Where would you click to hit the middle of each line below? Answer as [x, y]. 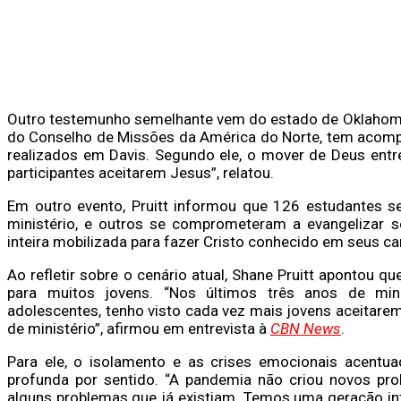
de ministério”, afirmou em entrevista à [139, 328]
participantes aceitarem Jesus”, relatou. [141, 172]
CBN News [306, 328]
